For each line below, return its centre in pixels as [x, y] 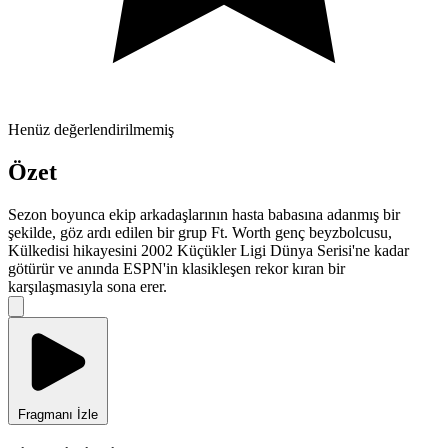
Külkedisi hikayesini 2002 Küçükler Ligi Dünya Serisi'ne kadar [208, 251]
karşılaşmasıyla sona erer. [87, 287]
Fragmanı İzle [58, 415]
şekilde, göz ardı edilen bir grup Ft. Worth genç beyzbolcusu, [200, 233]
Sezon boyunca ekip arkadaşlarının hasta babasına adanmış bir [204, 215]
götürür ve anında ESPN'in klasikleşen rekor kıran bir [176, 269]
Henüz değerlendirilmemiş [91, 130]
